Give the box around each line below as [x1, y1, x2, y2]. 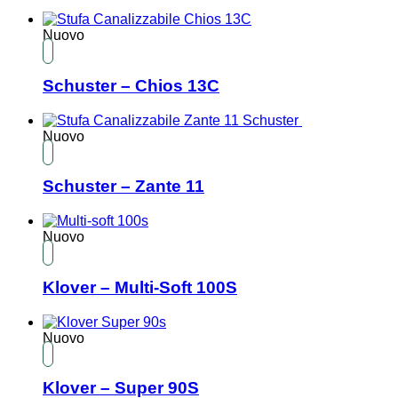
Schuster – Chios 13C [43, 76, 219, 95]
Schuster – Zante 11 [43, 177, 204, 196]
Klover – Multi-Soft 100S [43, 277, 237, 297]
